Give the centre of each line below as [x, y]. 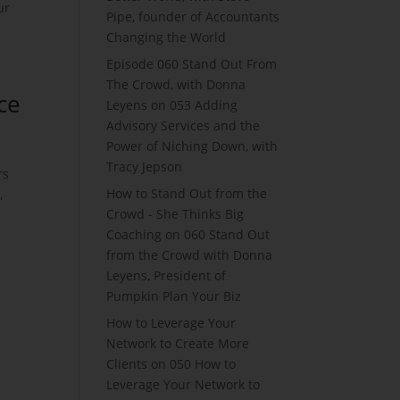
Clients [127, 364]
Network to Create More [178, 343]
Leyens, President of [167, 275]
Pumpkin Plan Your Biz [174, 296]
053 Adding [204, 105]
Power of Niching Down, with [192, 146]
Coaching [134, 234]
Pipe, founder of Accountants [193, 17]
